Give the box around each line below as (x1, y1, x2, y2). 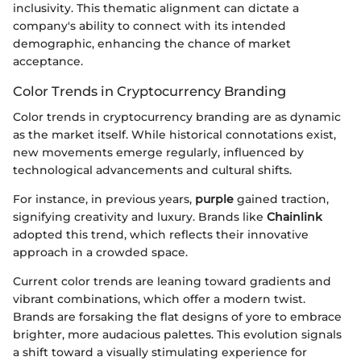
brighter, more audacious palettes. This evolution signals (13, 327, 342, 342)
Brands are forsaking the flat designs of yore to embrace (13, 309, 342, 325)
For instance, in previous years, (13, 192, 195, 207)
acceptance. (13, 54, 83, 69)
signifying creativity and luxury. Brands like (13, 210, 267, 225)
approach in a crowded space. (13, 245, 188, 260)
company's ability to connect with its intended (13, 19, 286, 34)
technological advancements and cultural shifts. (13, 163, 292, 178)
